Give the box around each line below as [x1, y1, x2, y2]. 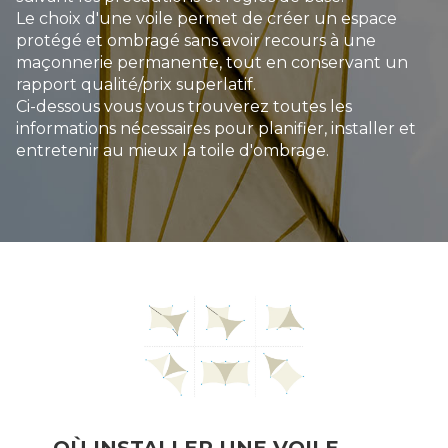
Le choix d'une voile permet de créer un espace [16, 9, 397, 29]
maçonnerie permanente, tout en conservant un [16, 53, 408, 73]
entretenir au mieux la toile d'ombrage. [16, 141, 329, 161]
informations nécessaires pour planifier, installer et [16, 119, 416, 139]
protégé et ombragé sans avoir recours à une [16, 31, 376, 51]
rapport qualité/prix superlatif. [16, 75, 256, 95]
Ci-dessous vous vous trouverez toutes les [16, 97, 352, 117]
